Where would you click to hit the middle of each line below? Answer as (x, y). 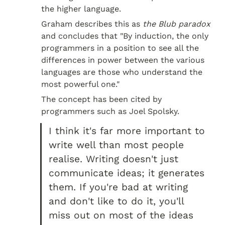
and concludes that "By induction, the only (125, 36)
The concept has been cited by (101, 99)
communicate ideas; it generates (127, 173)
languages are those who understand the (122, 72)
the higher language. (81, 9)
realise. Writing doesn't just (114, 159)
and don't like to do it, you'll (117, 201)
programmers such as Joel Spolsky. (110, 111)
